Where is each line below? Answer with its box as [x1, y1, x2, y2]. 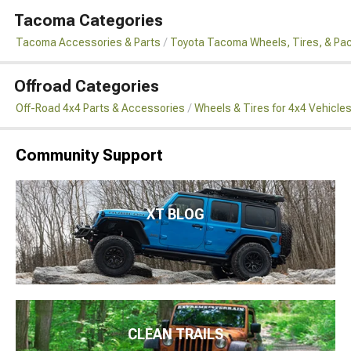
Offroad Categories [14, 76, 159, 96]
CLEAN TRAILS [128, 326, 223, 343]
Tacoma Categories [14, 10, 163, 30]
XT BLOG [147, 206, 204, 223]
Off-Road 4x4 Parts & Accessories [16, 101, 185, 114]
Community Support [16, 145, 163, 165]
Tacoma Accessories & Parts [16, 35, 161, 49]
